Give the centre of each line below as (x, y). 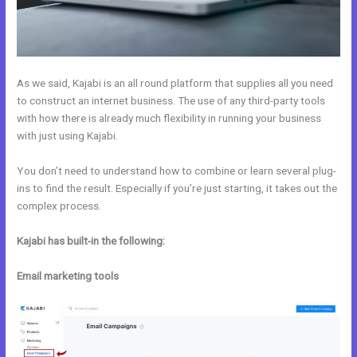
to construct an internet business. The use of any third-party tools (171, 101)
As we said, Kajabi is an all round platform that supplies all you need (175, 83)
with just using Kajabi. (68, 136)
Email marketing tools (68, 275)
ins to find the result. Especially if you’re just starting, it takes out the (177, 188)
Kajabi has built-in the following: (91, 240)
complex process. (59, 206)
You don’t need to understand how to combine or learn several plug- (177, 171)
